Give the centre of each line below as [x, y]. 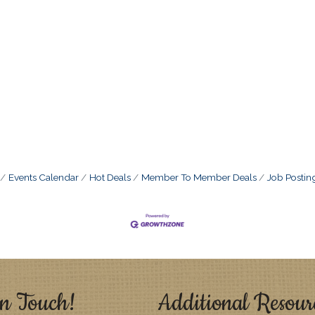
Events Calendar [43, 177]
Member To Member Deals [199, 177]
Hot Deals [110, 177]
